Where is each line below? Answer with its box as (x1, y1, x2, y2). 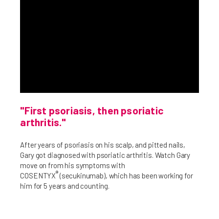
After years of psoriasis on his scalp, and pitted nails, (20, 140, 185, 150)
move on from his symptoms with (20, 161, 125, 170)
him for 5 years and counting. (20, 181, 109, 191)
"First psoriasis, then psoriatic (20, 104, 164, 117)
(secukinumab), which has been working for (59, 171, 193, 180)
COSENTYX (20, 171, 56, 180)
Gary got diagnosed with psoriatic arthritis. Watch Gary (20, 151, 191, 160)
